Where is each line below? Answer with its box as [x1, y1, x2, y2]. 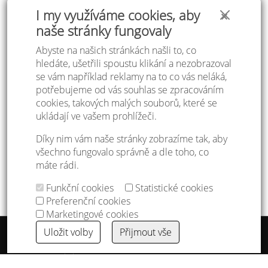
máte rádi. [36, 159, 79, 172]
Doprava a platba [22, 251, 81, 262]
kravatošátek [9, 133, 53, 145]
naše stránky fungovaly [36, 22, 171, 39]
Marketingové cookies [44, 208, 138, 221]
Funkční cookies [44, 181, 114, 194]
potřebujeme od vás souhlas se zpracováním [36, 83, 224, 96]
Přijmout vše [120, 226, 172, 239]
